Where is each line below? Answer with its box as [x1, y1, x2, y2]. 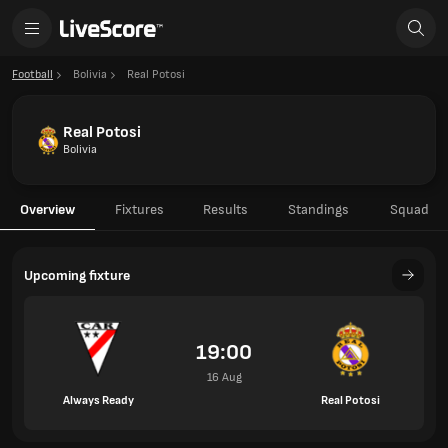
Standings [288, 201, 349, 218]
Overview [20, 201, 75, 218]
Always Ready [62, 392, 134, 408]
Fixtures [114, 201, 164, 218]
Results [202, 201, 248, 218]
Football [12, 67, 53, 82]
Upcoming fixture [24, 266, 130, 284]
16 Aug [206, 370, 242, 385]
